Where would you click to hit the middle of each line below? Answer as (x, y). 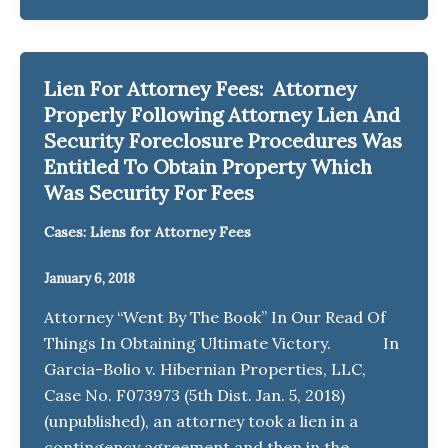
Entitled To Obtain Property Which (208, 167)
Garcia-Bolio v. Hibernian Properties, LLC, (205, 369)
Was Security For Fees (149, 193)
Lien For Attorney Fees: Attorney (200, 89)
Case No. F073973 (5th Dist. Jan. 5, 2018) (194, 395)
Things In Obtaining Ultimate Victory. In (221, 343)
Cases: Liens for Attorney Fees (147, 232)
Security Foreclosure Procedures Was (223, 141)
